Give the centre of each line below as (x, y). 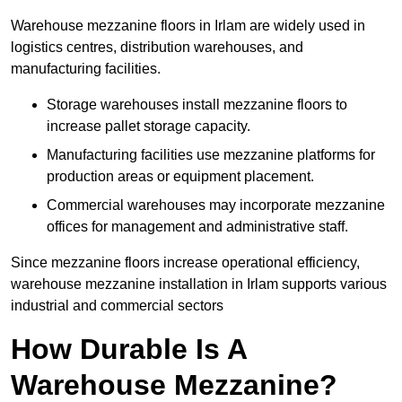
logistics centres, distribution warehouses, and (157, 48)
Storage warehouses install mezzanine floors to (197, 105)
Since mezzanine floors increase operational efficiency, (185, 263)
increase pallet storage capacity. (149, 127)
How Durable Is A (129, 350)
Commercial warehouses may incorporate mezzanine (216, 205)
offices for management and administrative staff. (197, 227)
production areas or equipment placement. (180, 177)
